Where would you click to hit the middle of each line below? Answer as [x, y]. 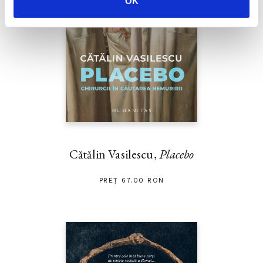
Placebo [176, 154]
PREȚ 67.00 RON [131, 181]
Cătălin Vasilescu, [114, 154]
